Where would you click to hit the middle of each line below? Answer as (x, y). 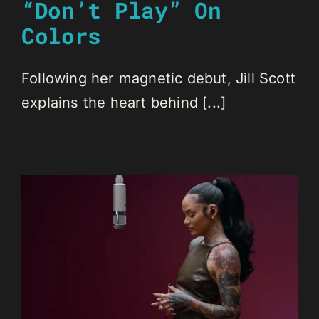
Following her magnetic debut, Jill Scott (159, 78)
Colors (62, 35)
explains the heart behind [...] (124, 102)
